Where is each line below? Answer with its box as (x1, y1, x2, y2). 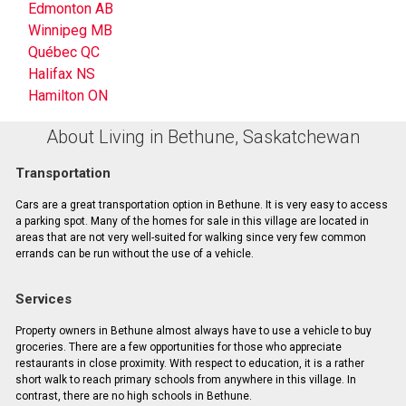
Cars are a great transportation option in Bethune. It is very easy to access (14, 198, 388, 211)
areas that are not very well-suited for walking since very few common (14, 230, 366, 244)
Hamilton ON (28, 87, 108, 105)
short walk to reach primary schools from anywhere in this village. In (14, 372, 356, 386)
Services (14, 290, 72, 307)
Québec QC (28, 43, 100, 62)
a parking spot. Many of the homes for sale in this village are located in (14, 214, 369, 227)
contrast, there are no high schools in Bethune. (14, 389, 252, 402)
